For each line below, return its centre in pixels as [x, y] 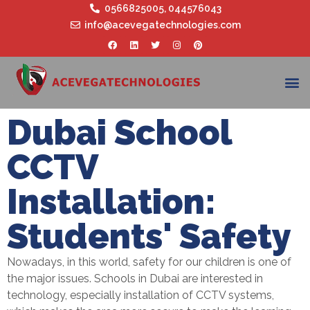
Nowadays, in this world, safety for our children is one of [149, 262]
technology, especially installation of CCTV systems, [140, 295]
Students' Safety [149, 236]
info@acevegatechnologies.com [163, 25]
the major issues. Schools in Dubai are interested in [135, 278]
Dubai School [119, 132]
